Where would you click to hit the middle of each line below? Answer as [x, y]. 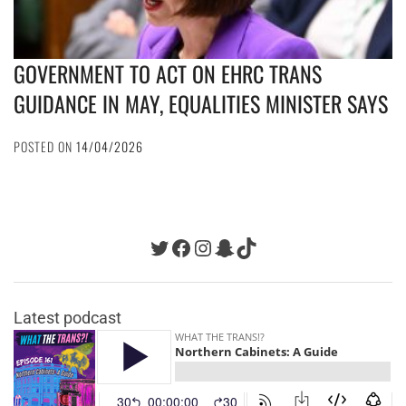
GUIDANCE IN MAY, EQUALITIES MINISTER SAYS [201, 103]
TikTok [267, 247]
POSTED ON [45, 146]
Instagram [240, 247]
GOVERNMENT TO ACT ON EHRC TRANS [168, 73]
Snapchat [258, 247]
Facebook [217, 247]
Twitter [181, 247]
